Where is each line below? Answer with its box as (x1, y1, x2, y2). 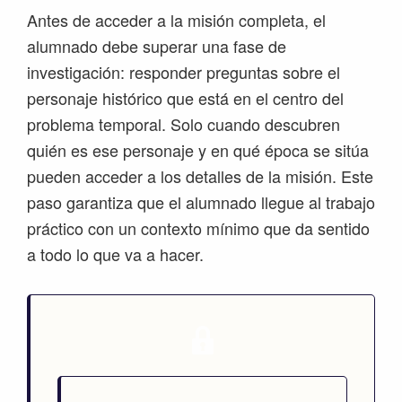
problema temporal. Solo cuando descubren (27, 112, 340, 135)
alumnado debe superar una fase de (27, 34, 286, 57)
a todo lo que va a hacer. (27, 242, 204, 266)
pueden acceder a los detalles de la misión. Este (27, 164, 373, 188)
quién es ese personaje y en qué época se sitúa (27, 138, 369, 162)
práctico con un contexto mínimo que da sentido (27, 216, 370, 240)
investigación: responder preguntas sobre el (27, 60, 340, 83)
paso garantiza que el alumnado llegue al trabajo (27, 190, 375, 214)
